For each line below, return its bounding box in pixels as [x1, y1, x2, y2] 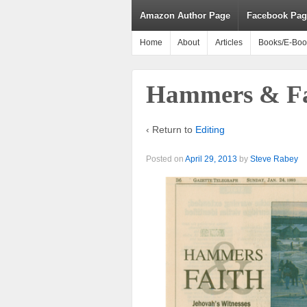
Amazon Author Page [139, 10, 230, 21]
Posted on [146, 154, 185, 164]
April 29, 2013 [185, 154, 237, 164]
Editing [195, 123, 225, 135]
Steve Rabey [250, 154, 298, 164]
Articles [214, 38, 243, 47]
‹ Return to [146, 123, 195, 135]
